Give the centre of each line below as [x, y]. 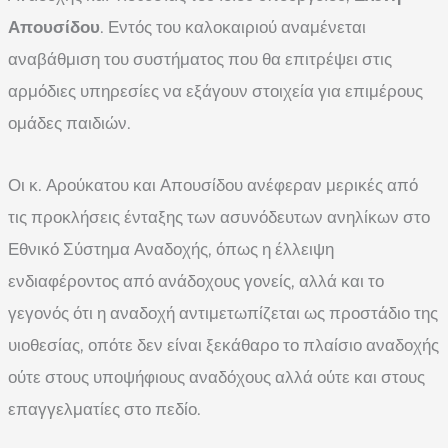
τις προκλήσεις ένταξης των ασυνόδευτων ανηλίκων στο [219, 217]
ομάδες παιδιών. [69, 123]
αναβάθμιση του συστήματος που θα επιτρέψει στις [200, 59]
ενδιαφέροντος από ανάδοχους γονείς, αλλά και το [196, 281]
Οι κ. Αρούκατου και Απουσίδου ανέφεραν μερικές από [213, 185]
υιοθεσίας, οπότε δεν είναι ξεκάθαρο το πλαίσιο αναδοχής [223, 345]
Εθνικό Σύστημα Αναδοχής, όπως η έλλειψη [171, 249]
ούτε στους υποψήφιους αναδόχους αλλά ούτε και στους [216, 377]
